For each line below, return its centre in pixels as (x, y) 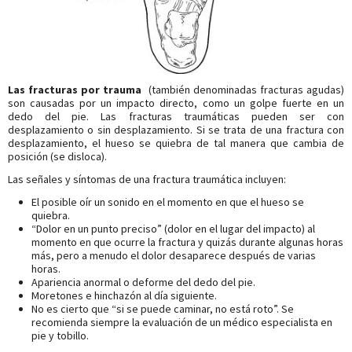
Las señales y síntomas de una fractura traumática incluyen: (147, 180)
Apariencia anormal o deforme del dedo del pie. (143, 282)
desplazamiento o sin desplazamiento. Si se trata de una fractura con (176, 130)
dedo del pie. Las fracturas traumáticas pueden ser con (176, 117)
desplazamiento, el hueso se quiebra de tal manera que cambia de (176, 143)
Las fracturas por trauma (77, 90)
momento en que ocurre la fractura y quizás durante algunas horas (187, 242)
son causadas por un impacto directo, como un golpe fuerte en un (176, 103)
